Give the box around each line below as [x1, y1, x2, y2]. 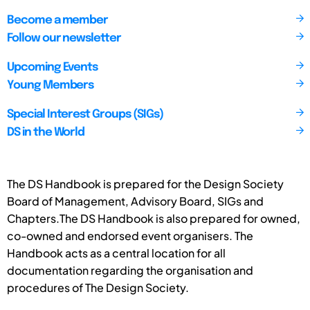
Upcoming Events [7, 62, 98, 73]
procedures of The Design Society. [7, 280, 189, 295]
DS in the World [7, 127, 85, 138]
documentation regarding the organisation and [7, 263, 253, 277]
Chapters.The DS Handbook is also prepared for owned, [7, 211, 300, 226]
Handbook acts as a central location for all [7, 246, 226, 260]
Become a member [7, 15, 109, 26]
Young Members [7, 80, 94, 91]
